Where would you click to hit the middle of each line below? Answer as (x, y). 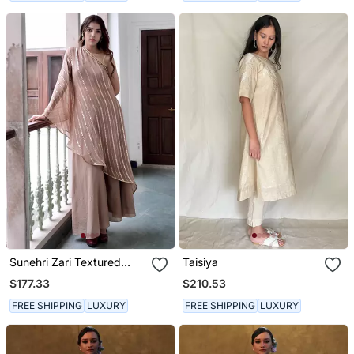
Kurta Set (33, 275)
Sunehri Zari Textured (65, 262)
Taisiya (201, 262)
